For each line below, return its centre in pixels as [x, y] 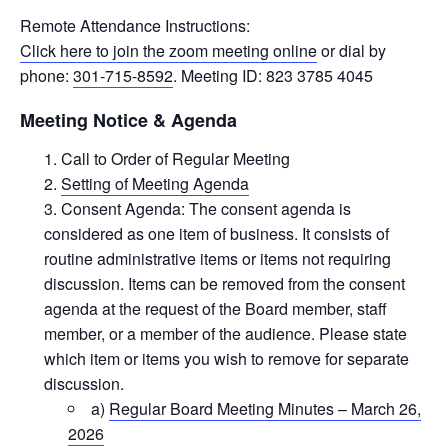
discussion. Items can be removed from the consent [224, 284]
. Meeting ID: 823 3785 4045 [273, 75]
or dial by [351, 50]
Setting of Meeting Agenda [155, 184]
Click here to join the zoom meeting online [168, 50]
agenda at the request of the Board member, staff [215, 309]
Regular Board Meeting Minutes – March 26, [265, 409]
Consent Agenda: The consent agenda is [206, 209]
